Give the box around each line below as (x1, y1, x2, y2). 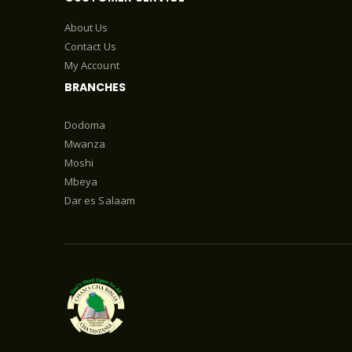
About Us (64, 20, 108, 35)
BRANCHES (64, 79, 126, 95)
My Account (64, 57, 119, 72)
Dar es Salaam (64, 192, 135, 207)
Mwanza (64, 136, 106, 151)
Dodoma (64, 117, 106, 132)
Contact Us (64, 38, 116, 53)
